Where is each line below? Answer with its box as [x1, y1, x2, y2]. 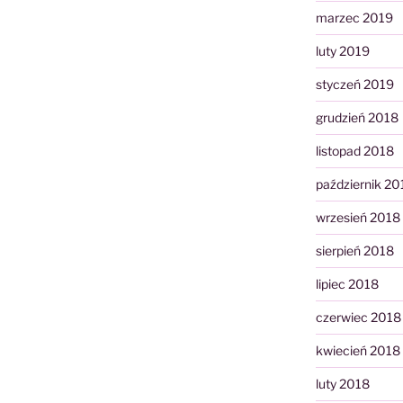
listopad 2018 [315, 143, 394, 159]
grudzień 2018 [315, 110, 399, 126]
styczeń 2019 [315, 76, 394, 93]
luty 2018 [315, 376, 370, 392]
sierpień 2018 [315, 243, 394, 259]
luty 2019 [315, 43, 370, 59]
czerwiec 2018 [315, 309, 401, 326]
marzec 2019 [315, 10, 393, 26]
